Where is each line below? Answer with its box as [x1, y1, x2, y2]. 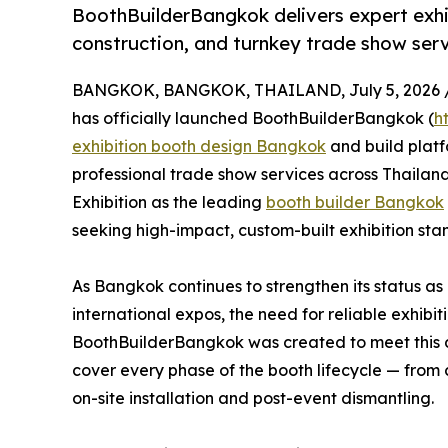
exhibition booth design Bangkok [72, 136, 326, 157]
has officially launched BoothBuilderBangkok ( [72, 108, 434, 129]
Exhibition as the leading [72, 192, 266, 213]
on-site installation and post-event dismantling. [72, 388, 434, 409]
